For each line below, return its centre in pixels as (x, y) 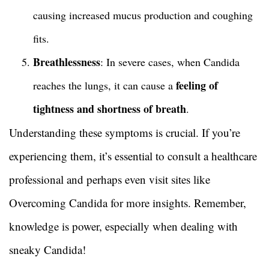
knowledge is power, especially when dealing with (123, 226)
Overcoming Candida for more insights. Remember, (128, 203)
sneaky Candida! (47, 250)
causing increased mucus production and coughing (143, 15)
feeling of (197, 86)
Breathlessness (67, 62)
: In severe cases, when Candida (170, 62)
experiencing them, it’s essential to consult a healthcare (133, 156)
